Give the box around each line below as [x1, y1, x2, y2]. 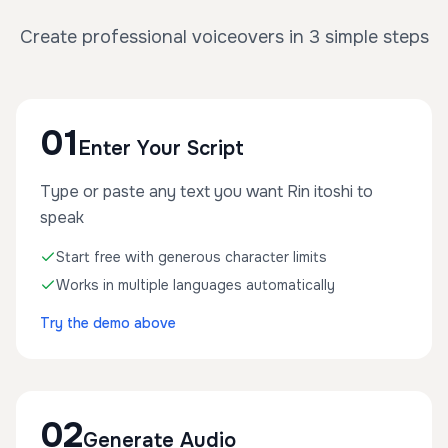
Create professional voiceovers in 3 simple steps [19, 26, 429, 48]
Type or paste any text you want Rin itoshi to [40, 181, 373, 202]
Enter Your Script [78, 136, 244, 161]
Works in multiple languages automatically [56, 276, 335, 294]
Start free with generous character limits [56, 248, 327, 266]
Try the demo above [40, 314, 176, 332]
